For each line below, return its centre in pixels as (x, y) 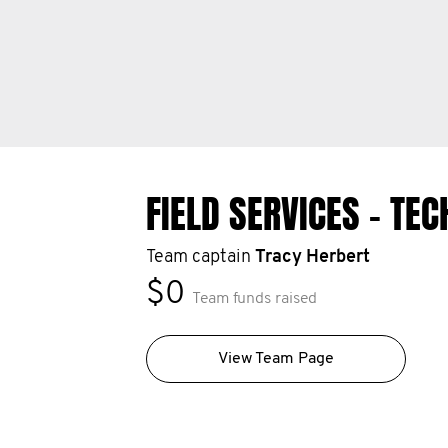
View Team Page (275, 359)
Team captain (200, 257)
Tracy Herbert (312, 257)
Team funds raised (254, 299)
